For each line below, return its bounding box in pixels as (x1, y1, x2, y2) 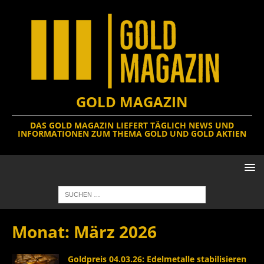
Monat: (12, 220, 74, 243)
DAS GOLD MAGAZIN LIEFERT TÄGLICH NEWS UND (30, 119, 234, 131)
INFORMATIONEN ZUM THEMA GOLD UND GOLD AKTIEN (18, 127, 246, 139)
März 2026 (74, 220, 157, 243)
